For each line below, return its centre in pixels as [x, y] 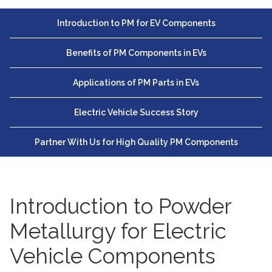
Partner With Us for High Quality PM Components [136, 142]
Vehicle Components [113, 256]
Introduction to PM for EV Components [136, 23]
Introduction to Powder [121, 206]
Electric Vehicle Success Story [136, 112]
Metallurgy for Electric [118, 231]
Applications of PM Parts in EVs [136, 82]
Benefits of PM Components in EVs [136, 53]
